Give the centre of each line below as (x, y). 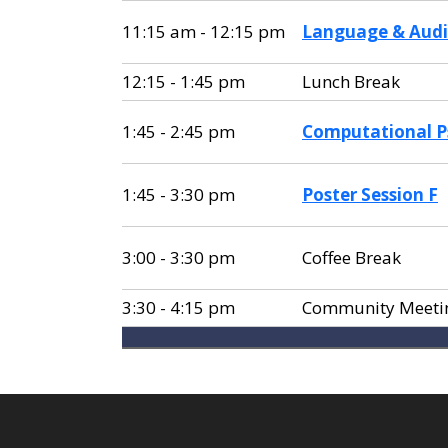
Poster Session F (370, 194)
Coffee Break (351, 257)
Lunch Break (351, 81)
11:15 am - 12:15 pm (203, 31)
